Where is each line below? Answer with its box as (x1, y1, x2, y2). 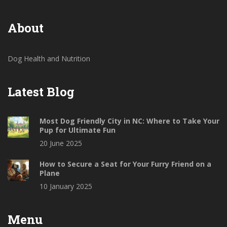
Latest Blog (8, 84, 74, 100)
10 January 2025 (40, 181, 92, 192)
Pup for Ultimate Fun (40, 125, 116, 135)
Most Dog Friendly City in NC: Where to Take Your (40, 116, 219, 126)
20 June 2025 (40, 138, 82, 148)
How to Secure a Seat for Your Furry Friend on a (40, 159, 211, 169)
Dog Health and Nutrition (8, 54, 90, 64)
